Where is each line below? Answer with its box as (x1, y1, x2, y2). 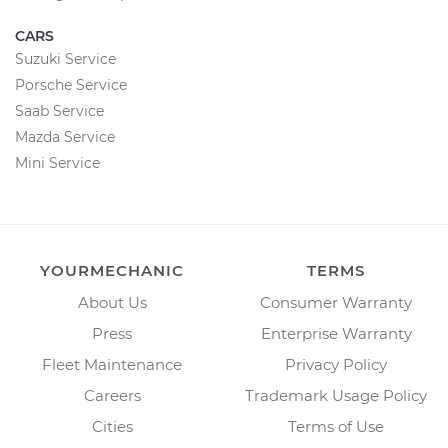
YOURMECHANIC (40, 261, 184, 280)
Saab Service (15, 102, 104, 120)
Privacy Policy (285, 355, 387, 374)
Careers (83, 386, 141, 405)
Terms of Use (288, 417, 384, 436)
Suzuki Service (15, 50, 116, 68)
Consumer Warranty (260, 293, 412, 312)
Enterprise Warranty (260, 324, 412, 343)
